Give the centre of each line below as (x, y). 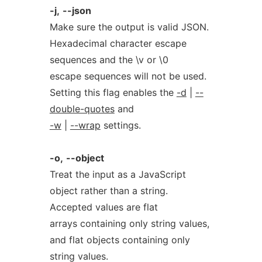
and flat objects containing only (120, 240)
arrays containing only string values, (129, 223)
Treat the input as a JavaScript (118, 174)
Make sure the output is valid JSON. (129, 27)
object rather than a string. (108, 191)
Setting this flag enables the (113, 92)
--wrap (85, 125)
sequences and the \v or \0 (109, 60)
